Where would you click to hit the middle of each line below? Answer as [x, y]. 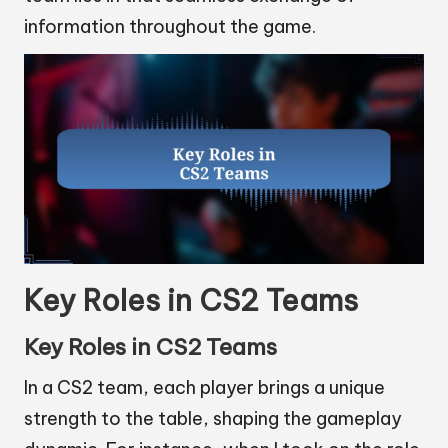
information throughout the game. [170, 27]
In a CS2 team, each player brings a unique [204, 388]
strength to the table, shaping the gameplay [213, 419]
